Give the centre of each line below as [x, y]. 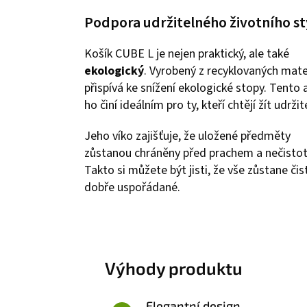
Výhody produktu [174, 268]
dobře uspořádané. [132, 187]
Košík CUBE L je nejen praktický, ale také [187, 53]
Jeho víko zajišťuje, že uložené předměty [187, 136]
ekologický [114, 71]
